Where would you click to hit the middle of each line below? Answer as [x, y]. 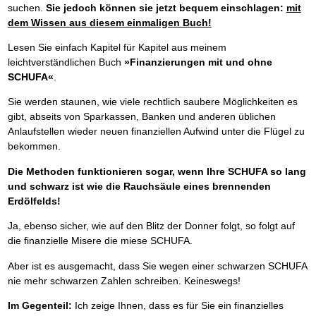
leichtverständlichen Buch [66, 62]
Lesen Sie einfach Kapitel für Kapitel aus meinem [117, 48]
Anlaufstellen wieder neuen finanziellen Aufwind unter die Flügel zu [156, 132]
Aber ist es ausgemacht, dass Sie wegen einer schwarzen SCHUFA [157, 266]
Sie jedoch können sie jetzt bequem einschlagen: [166, 7]
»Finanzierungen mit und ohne [198, 62]
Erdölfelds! [34, 201]
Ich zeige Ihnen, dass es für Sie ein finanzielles [177, 305]
